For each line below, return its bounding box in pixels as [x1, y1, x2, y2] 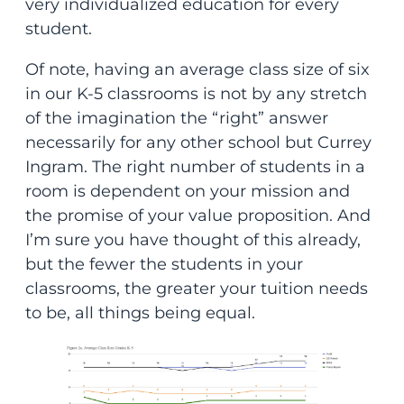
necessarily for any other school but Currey [24, 133, 372, 153]
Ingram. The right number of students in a [24, 157, 365, 178]
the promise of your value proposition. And [24, 206, 371, 226]
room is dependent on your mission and [24, 181, 350, 202]
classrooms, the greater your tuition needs [24, 279, 368, 299]
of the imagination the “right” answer [24, 108, 328, 129]
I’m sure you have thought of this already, [24, 230, 361, 251]
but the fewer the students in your [24, 254, 303, 275]
